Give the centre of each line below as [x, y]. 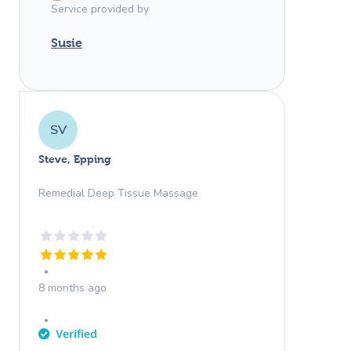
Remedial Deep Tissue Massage [118, 193]
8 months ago [72, 288]
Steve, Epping [75, 159]
